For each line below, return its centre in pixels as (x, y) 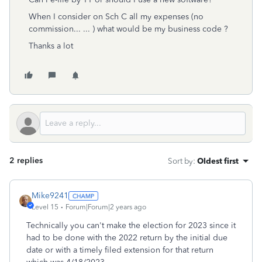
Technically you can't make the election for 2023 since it (131, 225)
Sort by (180, 161)
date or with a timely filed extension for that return (120, 250)
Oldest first (218, 161)
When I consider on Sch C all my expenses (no (116, 17)
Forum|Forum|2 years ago (106, 207)
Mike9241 (50, 196)
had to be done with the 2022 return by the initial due (127, 238)
